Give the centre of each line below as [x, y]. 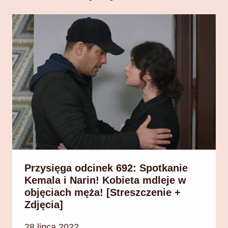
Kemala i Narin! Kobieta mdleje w [105, 180]
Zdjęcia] [44, 205]
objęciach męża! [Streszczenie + [103, 193]
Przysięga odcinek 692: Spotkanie [106, 168]
